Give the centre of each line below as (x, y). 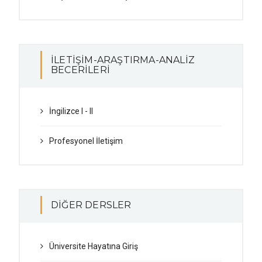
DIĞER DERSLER (91, 205)
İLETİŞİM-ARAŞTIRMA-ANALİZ (123, 60)
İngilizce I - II (71, 111)
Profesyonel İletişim (86, 141)
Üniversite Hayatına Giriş (94, 246)
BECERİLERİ (80, 70)
